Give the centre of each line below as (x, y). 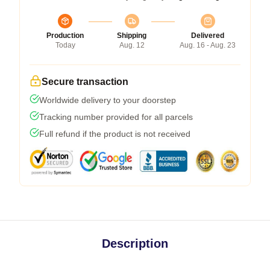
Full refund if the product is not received (115, 133)
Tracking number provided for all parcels (116, 117)
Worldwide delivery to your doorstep (108, 100)
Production (65, 35)
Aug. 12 (132, 45)
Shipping (132, 35)
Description (135, 243)
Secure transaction (85, 81)
